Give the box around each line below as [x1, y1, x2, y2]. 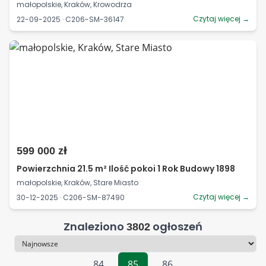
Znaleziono [64, 219, 126, 234]
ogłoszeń [150, 219, 202, 234]
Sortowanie [9, 243, 60, 256]
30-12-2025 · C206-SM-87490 [17, 192, 125, 202]
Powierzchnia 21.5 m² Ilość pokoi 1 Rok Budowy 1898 [17, 163, 235, 175]
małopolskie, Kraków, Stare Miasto [17, 178, 138, 188]
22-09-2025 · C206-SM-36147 [17, 14, 124, 24]
